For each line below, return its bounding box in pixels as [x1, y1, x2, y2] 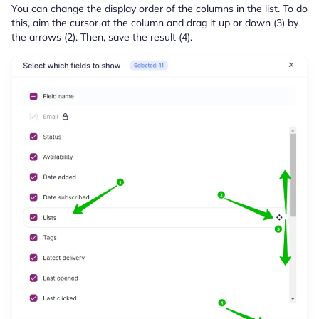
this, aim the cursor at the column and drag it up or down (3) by [11, 16, 298, 30]
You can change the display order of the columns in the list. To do [11, 2, 308, 16]
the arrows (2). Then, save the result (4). [11, 31, 192, 44]
